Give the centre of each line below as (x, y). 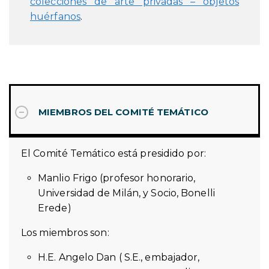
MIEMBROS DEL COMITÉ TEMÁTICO (123, 112)
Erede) (55, 208)
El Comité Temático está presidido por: (113, 153)
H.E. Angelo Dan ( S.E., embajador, (119, 257)
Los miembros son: (65, 232)
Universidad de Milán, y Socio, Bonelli (126, 193)
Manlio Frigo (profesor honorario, (117, 178)
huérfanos (55, 16)
